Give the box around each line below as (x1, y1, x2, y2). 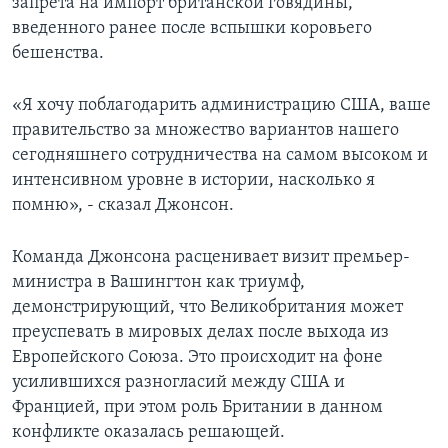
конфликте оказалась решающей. (12, 423, 285, 443)
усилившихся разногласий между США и (12, 373, 345, 393)
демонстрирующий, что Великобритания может (12, 298, 403, 318)
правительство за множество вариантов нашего (12, 121, 399, 141)
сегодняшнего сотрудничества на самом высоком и (12, 146, 428, 166)
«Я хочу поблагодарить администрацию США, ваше (12, 96, 431, 116)
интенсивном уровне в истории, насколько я (12, 171, 375, 191)
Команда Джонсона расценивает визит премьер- (12, 248, 410, 268)
